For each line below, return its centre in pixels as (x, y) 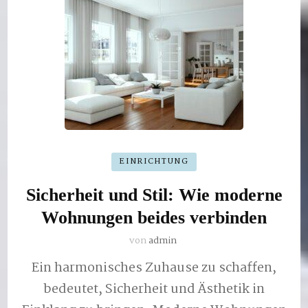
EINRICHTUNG (154, 161)
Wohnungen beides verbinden (154, 218)
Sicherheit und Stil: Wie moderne (154, 195)
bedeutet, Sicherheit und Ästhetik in (154, 289)
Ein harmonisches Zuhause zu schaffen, (154, 268)
